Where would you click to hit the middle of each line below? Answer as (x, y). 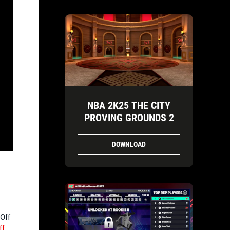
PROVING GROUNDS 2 (129, 118)
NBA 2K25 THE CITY (129, 106)
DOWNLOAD (129, 144)
